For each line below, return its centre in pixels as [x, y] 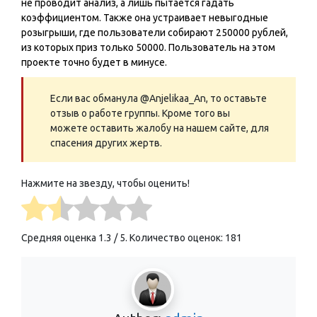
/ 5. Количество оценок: [168, 237]
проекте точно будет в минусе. [94, 63]
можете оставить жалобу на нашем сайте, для [160, 128]
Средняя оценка [60, 237]
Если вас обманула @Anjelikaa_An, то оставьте [158, 99]
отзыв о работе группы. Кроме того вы [140, 114]
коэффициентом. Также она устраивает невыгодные [145, 18]
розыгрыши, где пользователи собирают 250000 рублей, [155, 33]
